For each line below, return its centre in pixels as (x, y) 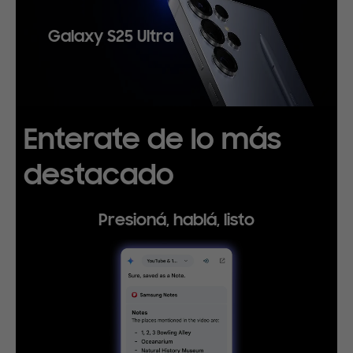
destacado (99, 175)
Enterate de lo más (152, 140)
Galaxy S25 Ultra (110, 37)
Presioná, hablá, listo (176, 220)
